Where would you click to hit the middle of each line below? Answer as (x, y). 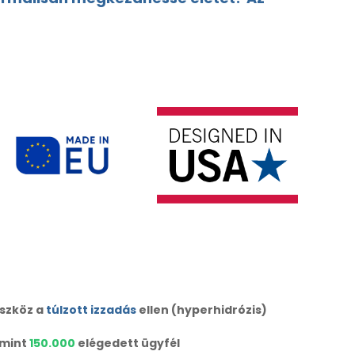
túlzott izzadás (91, 310)
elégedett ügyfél (128, 344)
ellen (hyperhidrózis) (201, 310)
